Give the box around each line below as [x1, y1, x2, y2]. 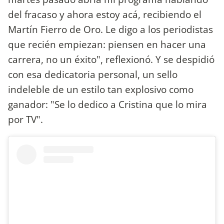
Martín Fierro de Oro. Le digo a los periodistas [8, 22, 213, 36]
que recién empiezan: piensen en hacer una [8, 37, 206, 51]
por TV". [8, 112, 43, 126]
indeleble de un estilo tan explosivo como [8, 82, 193, 96]
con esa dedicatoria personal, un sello [8, 67, 177, 81]
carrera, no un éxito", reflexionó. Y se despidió [8, 52, 214, 66]
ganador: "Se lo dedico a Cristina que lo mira [8, 97, 207, 111]
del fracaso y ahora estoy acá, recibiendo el [8, 7, 201, 21]
